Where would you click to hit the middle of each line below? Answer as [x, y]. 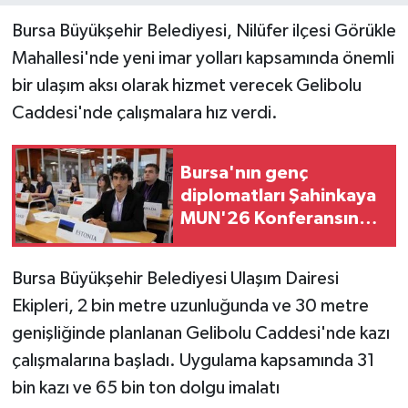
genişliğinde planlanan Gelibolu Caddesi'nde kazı [200, 334]
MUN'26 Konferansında [280, 218]
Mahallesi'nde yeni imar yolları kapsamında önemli [203, 59]
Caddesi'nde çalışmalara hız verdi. [144, 113]
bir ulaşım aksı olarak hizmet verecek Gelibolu [186, 86]
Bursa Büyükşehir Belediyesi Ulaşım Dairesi [175, 279]
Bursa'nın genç [244, 173]
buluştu [212, 241]
